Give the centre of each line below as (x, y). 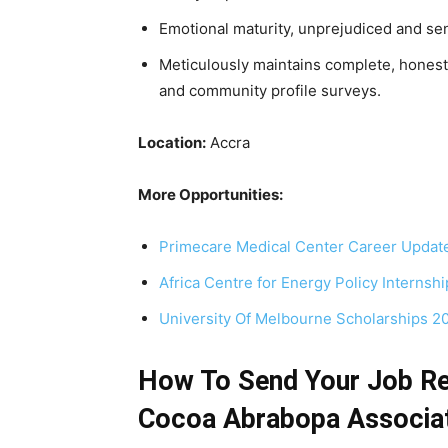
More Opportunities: (210, 194)
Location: (172, 142)
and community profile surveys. (270, 90)
